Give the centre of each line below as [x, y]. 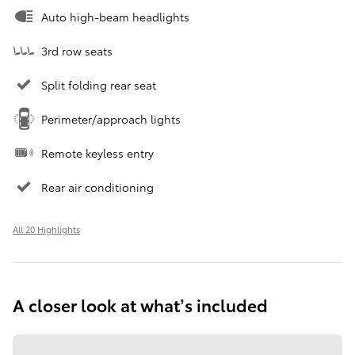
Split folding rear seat [99, 85]
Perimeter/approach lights [111, 119]
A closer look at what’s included [140, 305]
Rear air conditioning [97, 187]
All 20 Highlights [46, 229]
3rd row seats [77, 51]
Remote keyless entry [97, 153]
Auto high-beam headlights [115, 17]
